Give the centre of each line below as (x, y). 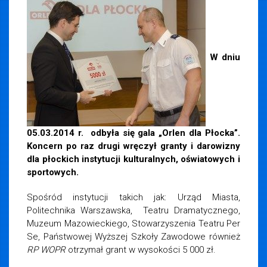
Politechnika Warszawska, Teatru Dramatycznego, (133, 211)
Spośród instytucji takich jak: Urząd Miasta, (133, 198)
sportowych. (53, 173)
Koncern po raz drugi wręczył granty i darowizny (133, 146)
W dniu (225, 58)
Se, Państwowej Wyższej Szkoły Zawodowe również (133, 237)
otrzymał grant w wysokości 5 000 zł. (141, 250)
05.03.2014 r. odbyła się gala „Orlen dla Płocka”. (133, 133)
